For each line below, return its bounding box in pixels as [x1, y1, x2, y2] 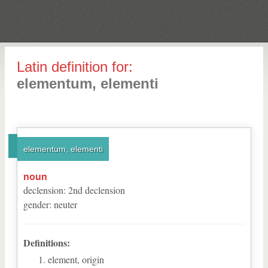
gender [23, 198, 49, 211]
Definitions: [23, 236, 70, 249]
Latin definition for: [17, 59, 133, 75]
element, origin [48, 253, 104, 266]
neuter [54, 198, 77, 211]
